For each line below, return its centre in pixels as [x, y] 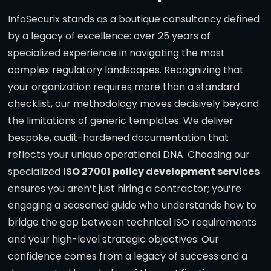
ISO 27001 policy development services [161, 172]
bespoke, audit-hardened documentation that [118, 138]
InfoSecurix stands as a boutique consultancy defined [134, 19]
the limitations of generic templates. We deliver [121, 121]
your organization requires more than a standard [124, 87]
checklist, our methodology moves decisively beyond [133, 104]
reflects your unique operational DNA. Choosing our [129, 155]
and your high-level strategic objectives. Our [113, 240]
